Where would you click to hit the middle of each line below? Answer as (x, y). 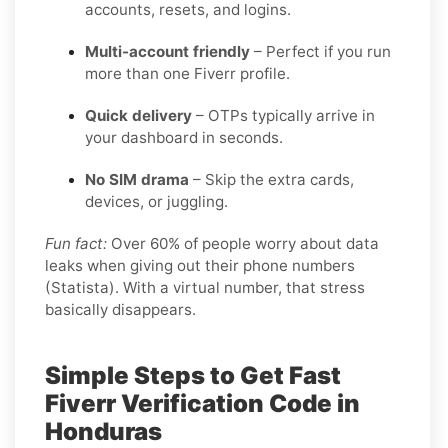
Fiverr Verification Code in (202, 403)
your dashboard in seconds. (184, 137)
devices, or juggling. (156, 201)
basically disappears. (120, 309)
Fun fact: (76, 243)
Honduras (103, 431)
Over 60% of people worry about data (243, 243)
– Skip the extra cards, (271, 179)
